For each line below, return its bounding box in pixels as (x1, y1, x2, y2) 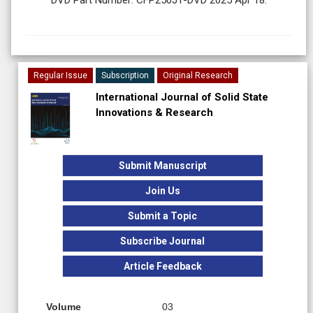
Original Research (163, 70, 233, 80)
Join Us (145, 184, 180, 196)
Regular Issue (34, 70, 87, 80)
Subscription (101, 70, 149, 80)
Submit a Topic (128, 210, 198, 221)
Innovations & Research (95, 105, 213, 119)
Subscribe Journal (120, 235, 205, 247)
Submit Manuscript (118, 159, 207, 171)
